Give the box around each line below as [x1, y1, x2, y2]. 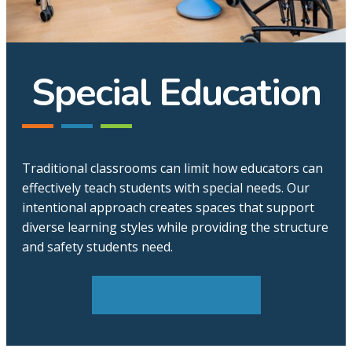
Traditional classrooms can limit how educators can [22, 159, 323, 177]
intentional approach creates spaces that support [22, 199, 314, 216]
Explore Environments [110, 286, 242, 304]
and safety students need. [22, 238, 173, 255]
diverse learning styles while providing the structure [22, 218, 328, 236]
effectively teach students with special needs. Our [22, 179, 310, 196]
